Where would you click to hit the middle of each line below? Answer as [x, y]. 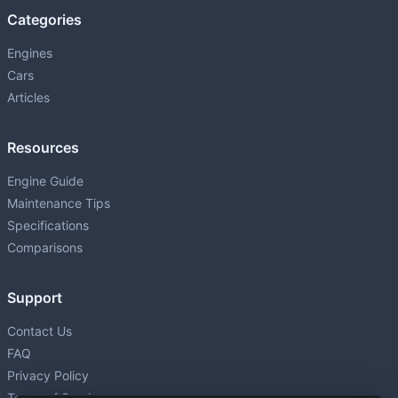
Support [35, 298]
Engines [30, 53]
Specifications [48, 226]
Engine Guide [45, 181]
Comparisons [45, 248]
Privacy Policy [48, 376]
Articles [28, 98]
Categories [44, 20]
